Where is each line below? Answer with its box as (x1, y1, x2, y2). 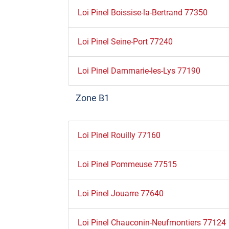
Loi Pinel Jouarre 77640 (77, 188, 164, 198)
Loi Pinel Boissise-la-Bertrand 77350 (77, 8, 208, 18)
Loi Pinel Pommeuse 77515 (77, 159, 177, 169)
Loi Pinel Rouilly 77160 (77, 130, 161, 140)
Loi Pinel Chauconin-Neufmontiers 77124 (77, 217, 226, 227)
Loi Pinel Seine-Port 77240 (77, 37, 173, 47)
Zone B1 (76, 93, 109, 104)
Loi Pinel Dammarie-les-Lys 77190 (77, 66, 200, 76)
